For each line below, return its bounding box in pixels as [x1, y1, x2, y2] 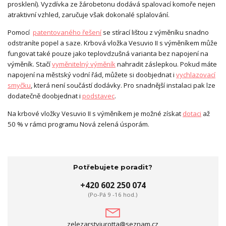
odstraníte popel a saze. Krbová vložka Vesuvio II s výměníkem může [8, 38, 217, 48]
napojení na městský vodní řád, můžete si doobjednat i [8, 70, 176, 80]
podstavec [82, 91, 115, 101]
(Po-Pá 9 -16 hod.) [88, 190, 138, 198]
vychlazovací [176, 70, 215, 80]
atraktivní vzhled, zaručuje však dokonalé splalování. [8, 10, 169, 20]
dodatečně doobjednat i [8, 91, 82, 101]
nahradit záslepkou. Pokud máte [116, 60, 217, 69]
